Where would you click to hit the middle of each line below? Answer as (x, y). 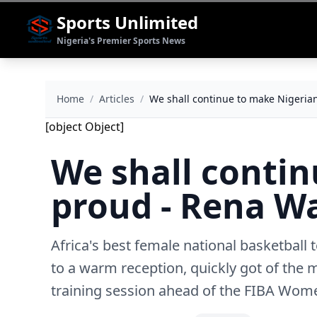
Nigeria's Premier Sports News (121, 41)
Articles (117, 99)
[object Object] (85, 127)
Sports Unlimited (127, 22)
